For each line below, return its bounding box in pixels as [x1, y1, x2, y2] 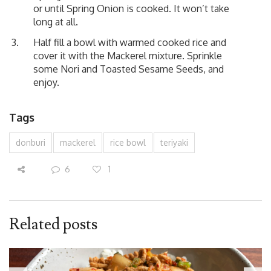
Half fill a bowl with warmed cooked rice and [33, 36, 226, 48]
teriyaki [160, 137, 188, 148]
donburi [16, 137, 45, 148]
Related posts [9, 214, 97, 235]
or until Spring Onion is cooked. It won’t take [33, 2, 229, 15]
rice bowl [110, 137, 146, 148]
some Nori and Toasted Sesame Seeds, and [33, 62, 224, 75]
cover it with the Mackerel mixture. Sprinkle [33, 49, 222, 62]
